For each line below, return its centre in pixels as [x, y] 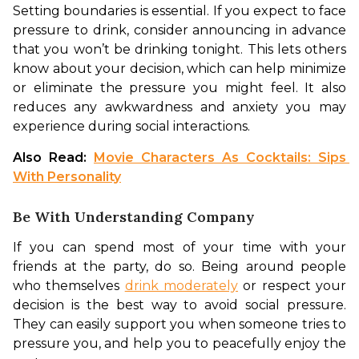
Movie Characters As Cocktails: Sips [220, 157]
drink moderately [182, 285]
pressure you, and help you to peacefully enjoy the [179, 343]
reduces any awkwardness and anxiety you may [179, 107]
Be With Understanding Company [134, 216]
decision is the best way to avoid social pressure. [179, 305]
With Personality [67, 176]
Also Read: [53, 157]
